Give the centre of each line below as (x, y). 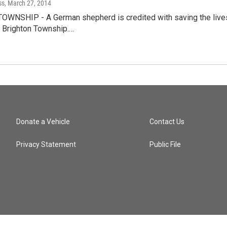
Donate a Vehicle (43, 121)
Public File (165, 144)
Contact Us (167, 121)
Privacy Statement (46, 144)
